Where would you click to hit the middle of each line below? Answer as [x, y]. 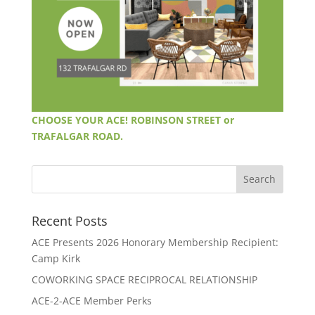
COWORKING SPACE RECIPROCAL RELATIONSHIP [144, 279]
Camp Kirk [56, 258]
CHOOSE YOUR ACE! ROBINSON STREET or [133, 120]
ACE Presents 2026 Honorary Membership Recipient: [155, 242]
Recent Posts [69, 220]
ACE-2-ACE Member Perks [91, 300]
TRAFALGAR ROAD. [77, 136]
